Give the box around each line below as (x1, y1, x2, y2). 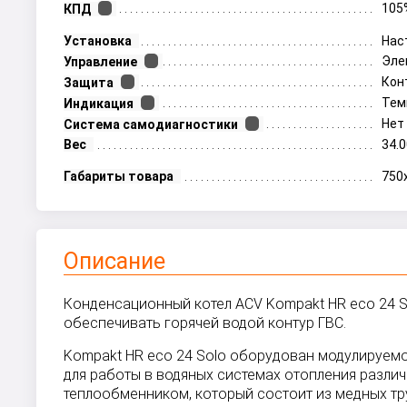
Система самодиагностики (64, 117, 239, 132)
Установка (64, 34, 133, 48)
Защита (64, 75, 114, 90)
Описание (64, 248, 166, 274)
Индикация (64, 96, 134, 111)
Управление (64, 55, 138, 69)
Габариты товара (64, 169, 174, 184)
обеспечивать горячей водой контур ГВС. (64, 314, 347, 333)
